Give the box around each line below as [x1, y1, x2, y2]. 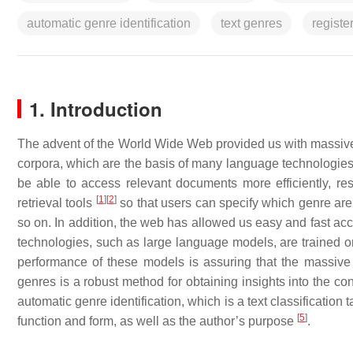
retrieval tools [17, 196, 96, 210]
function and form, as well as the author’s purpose [17, 314, 297, 328]
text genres [221, 17, 282, 30]
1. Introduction [29, 95, 162, 122]
